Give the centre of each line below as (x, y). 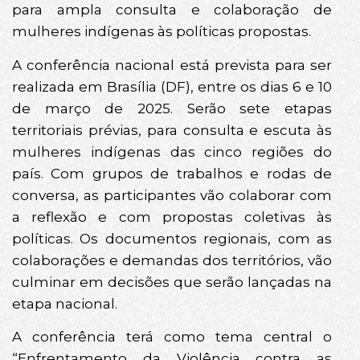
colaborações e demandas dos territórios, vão (172, 260)
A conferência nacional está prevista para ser (172, 65)
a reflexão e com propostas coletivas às (172, 217)
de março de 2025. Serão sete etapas (172, 108)
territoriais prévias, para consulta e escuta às (172, 130)
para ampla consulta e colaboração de (172, 10)
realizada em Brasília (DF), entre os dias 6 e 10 (172, 86)
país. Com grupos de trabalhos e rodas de (172, 173)
